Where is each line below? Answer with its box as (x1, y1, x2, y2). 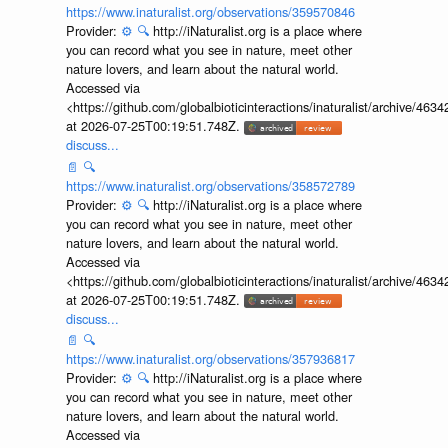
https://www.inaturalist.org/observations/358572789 (65, 175, 355, 195)
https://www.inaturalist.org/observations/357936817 (65, 349, 355, 369)
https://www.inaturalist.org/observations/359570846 (65, 2, 355, 22)
